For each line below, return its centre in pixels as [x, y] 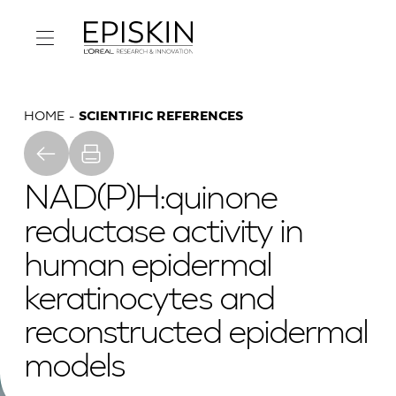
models [74, 368]
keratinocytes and [148, 301]
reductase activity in [163, 233]
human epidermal [147, 267]
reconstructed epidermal [196, 334]
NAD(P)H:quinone [150, 200]
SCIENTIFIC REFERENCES [161, 117]
